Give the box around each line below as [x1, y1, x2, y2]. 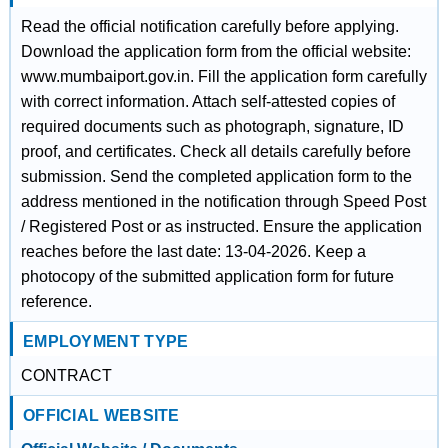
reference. [20, 293, 92, 310]
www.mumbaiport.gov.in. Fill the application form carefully [20, 68, 427, 85]
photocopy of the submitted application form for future [20, 268, 394, 285]
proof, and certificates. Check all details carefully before [20, 143, 411, 160]
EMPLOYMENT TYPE [22, 333, 189, 350]
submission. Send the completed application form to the [20, 168, 412, 185]
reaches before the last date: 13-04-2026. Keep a [20, 243, 366, 260]
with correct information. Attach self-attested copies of [20, 93, 395, 110]
